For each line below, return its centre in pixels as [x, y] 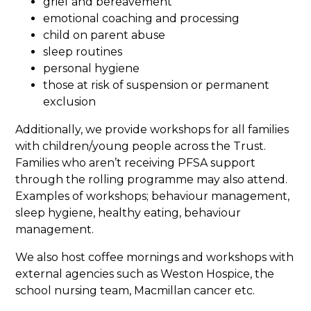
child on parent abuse [104, 35]
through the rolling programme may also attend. [152, 179]
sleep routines [83, 51]
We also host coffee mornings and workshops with [155, 257]
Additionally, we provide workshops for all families [152, 129]
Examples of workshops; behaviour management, [153, 196]
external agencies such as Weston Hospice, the [145, 274]
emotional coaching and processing [142, 18]
